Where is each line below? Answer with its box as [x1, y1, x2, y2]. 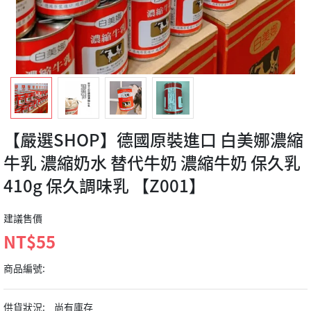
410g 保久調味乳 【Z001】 [3, 173, 205, 199]
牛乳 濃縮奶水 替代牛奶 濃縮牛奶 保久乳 [3, 150, 301, 176]
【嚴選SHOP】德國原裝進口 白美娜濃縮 [3, 127, 303, 153]
